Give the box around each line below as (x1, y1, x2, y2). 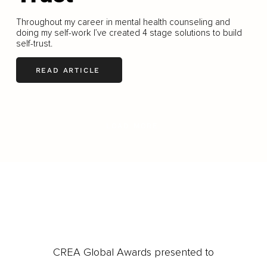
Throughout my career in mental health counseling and (15, 17, 230, 28)
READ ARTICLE (35, 66, 101, 74)
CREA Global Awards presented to (52, 246, 214, 259)
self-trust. (15, 38, 52, 49)
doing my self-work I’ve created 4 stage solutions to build (15, 27, 242, 39)
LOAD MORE (105, 121, 159, 130)
